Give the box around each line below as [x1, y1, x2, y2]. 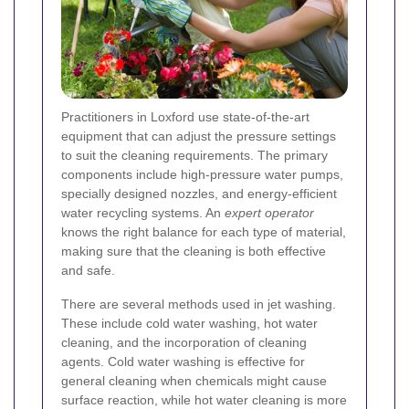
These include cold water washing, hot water [61, 315, 318, 330]
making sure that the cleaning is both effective [61, 243, 326, 258]
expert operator [225, 204, 314, 220]
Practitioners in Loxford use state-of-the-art [61, 109, 309, 124]
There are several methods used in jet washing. [61, 296, 336, 311]
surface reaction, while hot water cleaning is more [61, 392, 347, 407]
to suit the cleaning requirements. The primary [61, 147, 328, 163]
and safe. [61, 262, 115, 278]
